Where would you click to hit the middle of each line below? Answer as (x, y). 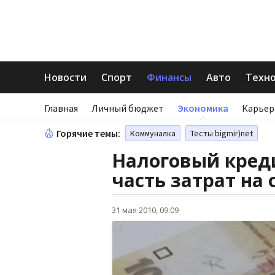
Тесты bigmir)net (222, 133)
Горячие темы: (88, 133)
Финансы (169, 77)
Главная (61, 108)
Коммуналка (153, 133)
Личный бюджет (128, 108)
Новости (65, 77)
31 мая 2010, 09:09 (145, 210)
